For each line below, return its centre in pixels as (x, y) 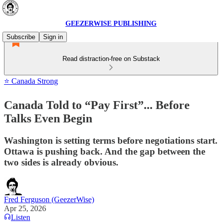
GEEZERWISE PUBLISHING (111, 24)
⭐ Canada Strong (31, 81)
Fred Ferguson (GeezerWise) (49, 199)
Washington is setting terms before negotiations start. (111, 140)
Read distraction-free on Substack (111, 59)
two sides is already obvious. (61, 162)
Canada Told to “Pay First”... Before (97, 105)
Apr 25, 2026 (25, 208)
